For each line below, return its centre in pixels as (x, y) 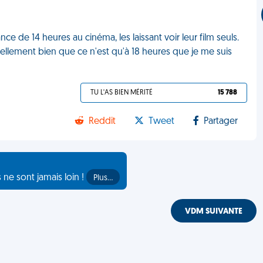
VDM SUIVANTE (214, 212)
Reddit (102, 122)
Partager (221, 122)
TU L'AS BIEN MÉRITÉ (122, 93)
